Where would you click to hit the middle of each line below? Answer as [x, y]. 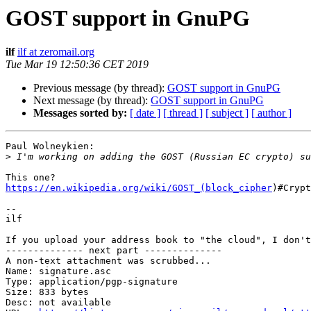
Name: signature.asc [58, 271]
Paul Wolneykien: [50, 146]
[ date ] [145, 113]
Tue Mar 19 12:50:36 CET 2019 [77, 65]
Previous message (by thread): [100, 88]
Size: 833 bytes [47, 292]
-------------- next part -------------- [114, 251]
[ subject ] [227, 113]
